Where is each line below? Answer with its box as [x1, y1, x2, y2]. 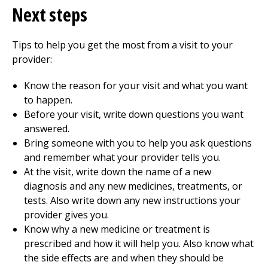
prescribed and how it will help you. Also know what [24, 237, 254, 250]
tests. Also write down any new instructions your [24, 194, 240, 207]
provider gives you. [24, 208, 109, 221]
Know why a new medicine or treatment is [24, 223, 210, 236]
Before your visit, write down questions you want [24, 108, 243, 121]
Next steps [12, 2, 87, 27]
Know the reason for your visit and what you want [24, 79, 248, 92]
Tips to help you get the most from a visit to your [12, 38, 233, 51]
